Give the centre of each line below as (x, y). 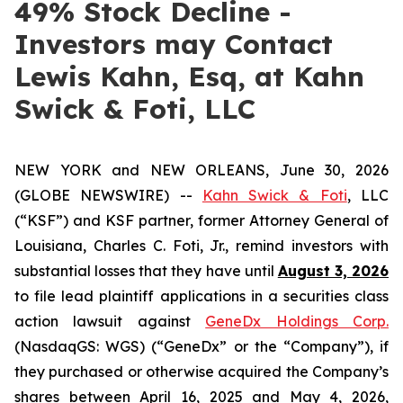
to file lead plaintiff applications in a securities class (201, 296)
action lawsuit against (110, 321)
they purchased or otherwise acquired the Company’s (201, 372)
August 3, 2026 (333, 271)
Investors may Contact (174, 44)
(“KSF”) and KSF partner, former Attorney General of (201, 220)
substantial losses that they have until (146, 271)
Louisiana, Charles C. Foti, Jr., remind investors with (201, 246)
